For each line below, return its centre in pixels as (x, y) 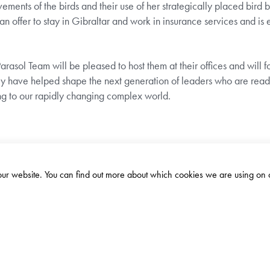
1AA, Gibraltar (77, 245)
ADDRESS (68, 214)
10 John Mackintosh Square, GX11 (114, 232)
